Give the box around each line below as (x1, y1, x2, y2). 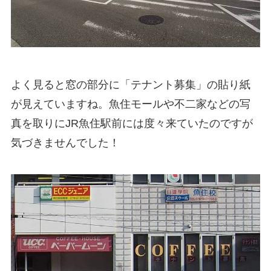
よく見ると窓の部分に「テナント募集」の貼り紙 (10, 79, 250, 91)
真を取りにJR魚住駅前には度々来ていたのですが (10, 117, 253, 130)
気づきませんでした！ (10, 137, 120, 149)
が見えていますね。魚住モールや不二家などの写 (10, 98, 250, 111)
